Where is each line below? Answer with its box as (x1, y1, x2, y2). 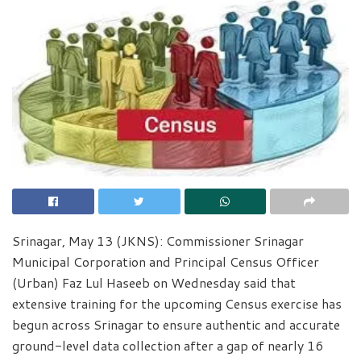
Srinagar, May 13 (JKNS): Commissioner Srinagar (12, 230, 304, 250)
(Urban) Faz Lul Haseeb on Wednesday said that (12, 272, 296, 292)
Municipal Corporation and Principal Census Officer (12, 251, 319, 271)
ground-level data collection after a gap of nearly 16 (12, 335, 323, 355)
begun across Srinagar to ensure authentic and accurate (12, 314, 340, 334)
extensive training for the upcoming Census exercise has (12, 293, 342, 313)
